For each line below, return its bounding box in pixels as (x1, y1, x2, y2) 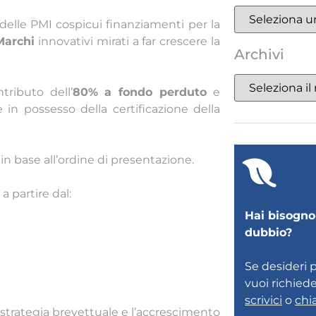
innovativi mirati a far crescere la (35, 35, 221, 49)
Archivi (234, 46, 284, 63)
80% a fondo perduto (72, 85, 207, 99)
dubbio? (245, 226, 293, 240)
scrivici (245, 293, 283, 308)
